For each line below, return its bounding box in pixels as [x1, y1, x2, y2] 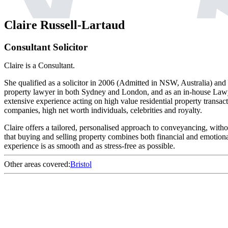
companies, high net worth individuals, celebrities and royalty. [4, 105, 202, 115]
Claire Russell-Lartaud [4, 18, 125, 32]
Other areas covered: [4, 159, 70, 168]
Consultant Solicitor [4, 41, 88, 52]
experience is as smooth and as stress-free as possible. [4, 141, 175, 150]
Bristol [70, 159, 92, 168]
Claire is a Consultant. [4, 61, 75, 70]
